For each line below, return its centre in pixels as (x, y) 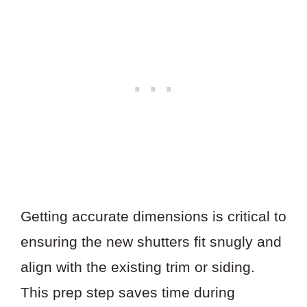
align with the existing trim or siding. (138, 267)
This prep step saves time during (128, 292)
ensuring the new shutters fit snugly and (151, 241)
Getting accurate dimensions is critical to (153, 216)
